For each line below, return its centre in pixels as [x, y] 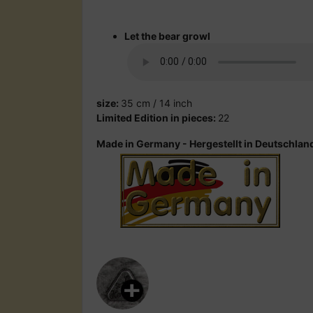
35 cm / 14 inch [156, 103]
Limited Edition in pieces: [157, 117]
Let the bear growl [167, 36]
